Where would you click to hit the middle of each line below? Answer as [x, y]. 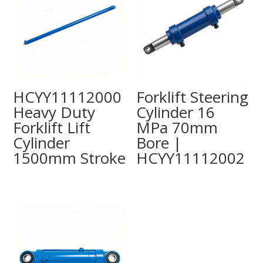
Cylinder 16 [176, 112]
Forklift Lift [52, 127]
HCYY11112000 [68, 97]
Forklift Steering [193, 97]
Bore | [159, 142]
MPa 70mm [177, 127]
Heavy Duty [54, 112]
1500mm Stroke [70, 158]
